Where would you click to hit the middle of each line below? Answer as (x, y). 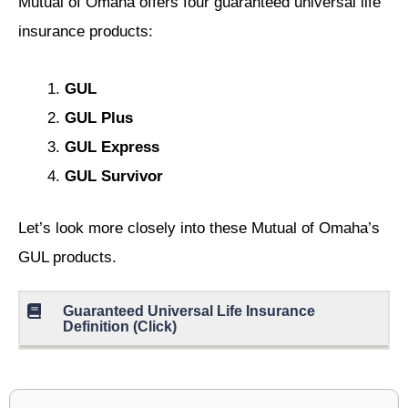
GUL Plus (99, 117)
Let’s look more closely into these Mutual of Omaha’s (199, 229)
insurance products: (86, 31)
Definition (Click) (120, 327)
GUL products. (67, 258)
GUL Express (112, 147)
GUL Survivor (114, 176)
